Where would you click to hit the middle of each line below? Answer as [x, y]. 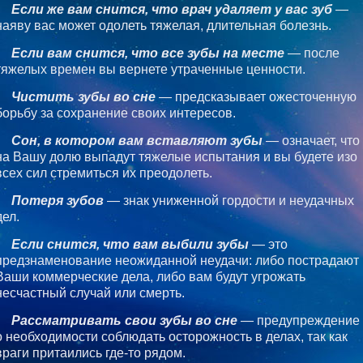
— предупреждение [299, 320]
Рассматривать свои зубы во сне [124, 320]
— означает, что [311, 140]
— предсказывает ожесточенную [256, 96]
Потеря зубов [58, 200]
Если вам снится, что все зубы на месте [148, 53]
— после [312, 53]
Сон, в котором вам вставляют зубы [137, 140]
